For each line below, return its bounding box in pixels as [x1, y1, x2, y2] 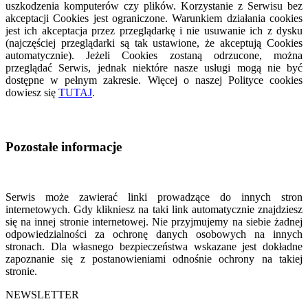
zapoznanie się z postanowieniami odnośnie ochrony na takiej [5, 253, 302, 265]
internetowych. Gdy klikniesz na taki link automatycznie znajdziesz [5, 203, 302, 216]
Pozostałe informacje [5, 140, 122, 155]
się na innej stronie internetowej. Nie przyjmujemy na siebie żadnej [5, 216, 302, 228]
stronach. [5, 241, 51, 253]
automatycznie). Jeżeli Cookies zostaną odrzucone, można [5, 49, 302, 62]
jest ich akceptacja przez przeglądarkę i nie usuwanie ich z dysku [5, 25, 302, 37]
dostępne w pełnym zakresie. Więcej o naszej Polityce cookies [5, 74, 302, 87]
